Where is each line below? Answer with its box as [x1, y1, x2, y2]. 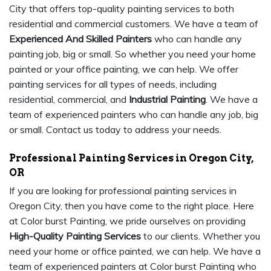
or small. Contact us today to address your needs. [9, 123, 221, 136]
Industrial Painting [129, 93, 206, 106]
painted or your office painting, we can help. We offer [9, 63, 238, 76]
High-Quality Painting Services [9, 230, 141, 243]
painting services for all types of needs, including [9, 78, 217, 91]
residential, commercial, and [9, 93, 129, 106]
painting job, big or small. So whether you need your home [9, 48, 256, 60]
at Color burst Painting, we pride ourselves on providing [9, 215, 246, 227]
